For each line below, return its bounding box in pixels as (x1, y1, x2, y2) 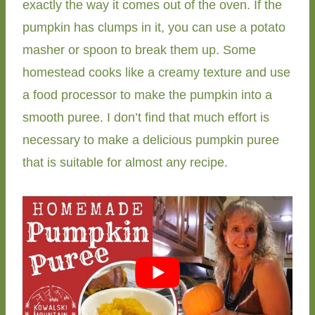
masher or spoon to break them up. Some (22, 42, 256, 57)
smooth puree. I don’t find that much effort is (22, 110, 269, 124)
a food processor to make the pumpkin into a (22, 87, 272, 102)
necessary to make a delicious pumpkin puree (22, 132, 279, 147)
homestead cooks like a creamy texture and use (22, 65, 290, 79)
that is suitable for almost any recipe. (22, 155, 228, 169)
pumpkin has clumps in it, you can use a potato (22, 20, 285, 34)
